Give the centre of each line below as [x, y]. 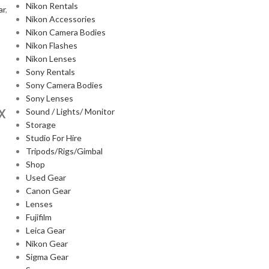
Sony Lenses [49, 98]
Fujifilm [38, 217]
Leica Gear [45, 230]
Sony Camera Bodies [64, 85]
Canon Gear [48, 191]
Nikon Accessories [60, 19]
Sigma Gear [47, 257]
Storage [41, 125]
